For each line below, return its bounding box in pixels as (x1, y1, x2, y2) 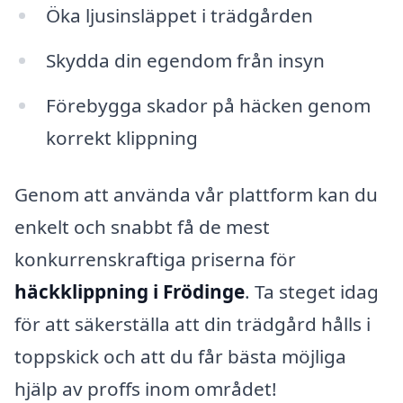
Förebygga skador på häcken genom (45, 92, 371, 118)
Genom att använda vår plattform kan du (14, 182, 378, 208)
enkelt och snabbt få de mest (14, 214, 270, 240)
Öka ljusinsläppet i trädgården (45, 2, 313, 28)
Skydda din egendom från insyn (45, 47, 325, 73)
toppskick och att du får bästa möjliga (14, 344, 346, 370)
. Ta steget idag (245, 279, 379, 305)
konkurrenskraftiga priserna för (14, 246, 296, 273)
